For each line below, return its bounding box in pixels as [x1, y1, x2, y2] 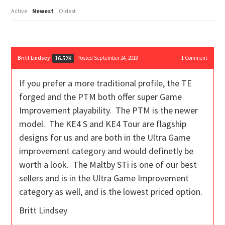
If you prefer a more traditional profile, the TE [19, 77, 192, 89]
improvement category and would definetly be [19, 145, 194, 157]
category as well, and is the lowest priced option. [19, 186, 203, 198]
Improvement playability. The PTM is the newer [19, 104, 198, 117]
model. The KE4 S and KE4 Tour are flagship [19, 118, 187, 130]
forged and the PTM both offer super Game [19, 91, 182, 103]
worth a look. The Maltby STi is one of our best [19, 159, 197, 171]
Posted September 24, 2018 [77, 54, 139, 62]
